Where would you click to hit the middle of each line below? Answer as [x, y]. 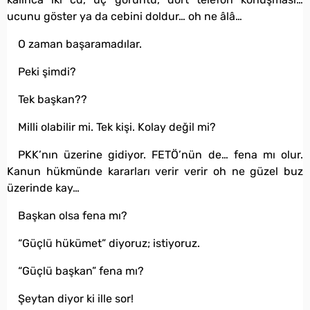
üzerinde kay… [43, 188]
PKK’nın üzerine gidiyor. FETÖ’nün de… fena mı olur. [161, 155]
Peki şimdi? [47, 72]
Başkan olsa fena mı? [73, 216]
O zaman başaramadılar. [80, 44]
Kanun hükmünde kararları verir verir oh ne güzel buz [155, 172]
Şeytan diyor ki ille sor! [76, 299]
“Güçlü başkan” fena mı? [81, 271]
